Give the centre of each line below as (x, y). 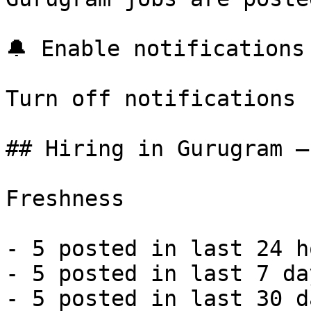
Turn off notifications (151, 99)
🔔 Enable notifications (155, 49)
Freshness (65, 199)
